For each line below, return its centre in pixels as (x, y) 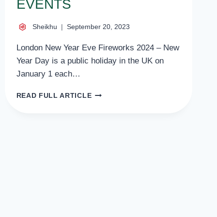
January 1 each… (48, 74)
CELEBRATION (117, 155)
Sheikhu (45, 27)
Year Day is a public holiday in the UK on (90, 61)
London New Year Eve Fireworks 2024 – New (98, 48)
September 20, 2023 (98, 27)
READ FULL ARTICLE (54, 96)
